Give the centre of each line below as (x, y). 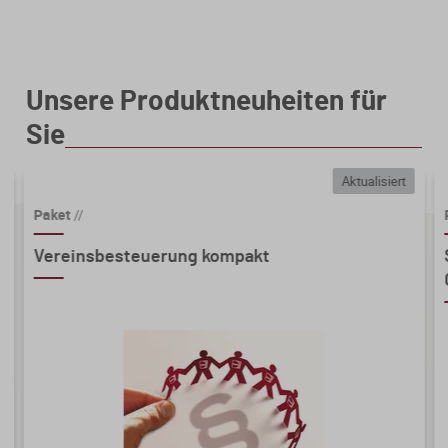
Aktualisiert (373, 180)
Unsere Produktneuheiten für (206, 101)
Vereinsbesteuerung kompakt (151, 256)
